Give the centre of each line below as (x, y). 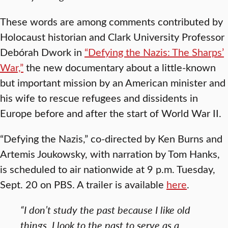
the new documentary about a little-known (120, 67)
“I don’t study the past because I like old (105, 209)
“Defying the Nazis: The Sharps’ (154, 52)
